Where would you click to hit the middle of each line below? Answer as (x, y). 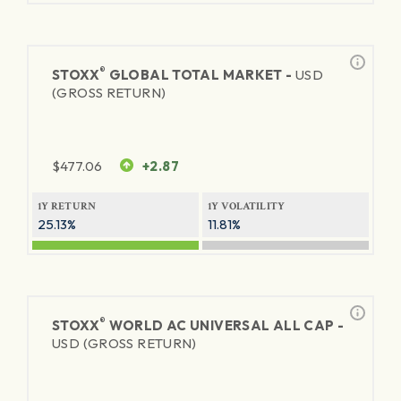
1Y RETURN (67, 206)
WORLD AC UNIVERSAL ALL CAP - (225, 325)
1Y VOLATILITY (247, 206)
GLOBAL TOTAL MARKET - (200, 75)
